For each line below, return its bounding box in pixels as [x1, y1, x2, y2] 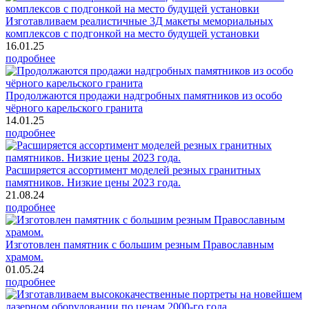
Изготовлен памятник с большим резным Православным [6, 238, 274, 250]
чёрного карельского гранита [6, 101, 143, 114]
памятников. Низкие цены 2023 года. [6, 176, 181, 188]
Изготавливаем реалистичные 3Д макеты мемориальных [6, 14, 273, 27]
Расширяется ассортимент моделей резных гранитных [6, 163, 261, 176]
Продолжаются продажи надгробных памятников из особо [6, 89, 282, 101]
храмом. [6, 250, 43, 263]
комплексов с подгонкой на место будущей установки [6, 27, 259, 39]
